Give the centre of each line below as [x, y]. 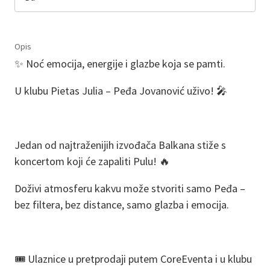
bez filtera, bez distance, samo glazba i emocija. [122, 204]
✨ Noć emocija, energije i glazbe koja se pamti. [120, 63]
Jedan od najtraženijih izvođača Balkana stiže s [120, 145]
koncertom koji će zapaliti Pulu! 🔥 [92, 161]
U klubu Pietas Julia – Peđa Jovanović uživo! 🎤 [121, 90]
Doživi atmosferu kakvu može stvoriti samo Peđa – [130, 188]
